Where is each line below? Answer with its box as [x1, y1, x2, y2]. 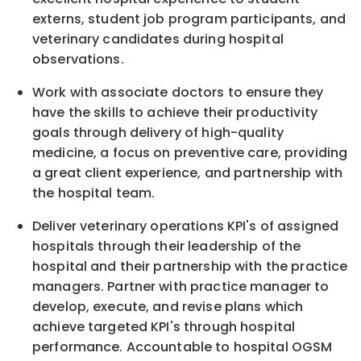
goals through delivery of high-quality [32, 123, 284, 143]
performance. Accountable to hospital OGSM [32, 338, 333, 357]
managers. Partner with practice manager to [32, 277, 330, 297]
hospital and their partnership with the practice [32, 257, 348, 276]
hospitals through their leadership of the [32, 237, 301, 256]
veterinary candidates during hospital [32, 30, 284, 49]
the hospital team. [32, 184, 156, 203]
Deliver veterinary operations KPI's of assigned [32, 217, 339, 236]
